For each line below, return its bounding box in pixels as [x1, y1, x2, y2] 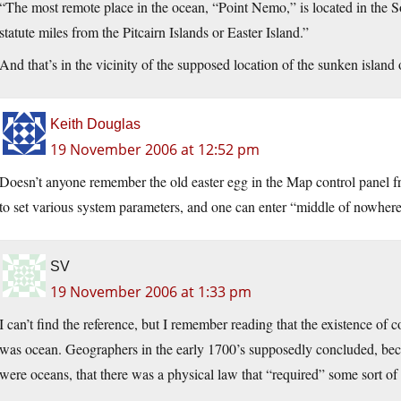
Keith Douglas [50, 115, 141, 132]
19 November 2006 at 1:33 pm [50, 281, 252, 302]
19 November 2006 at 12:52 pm [50, 139, 260, 159]
